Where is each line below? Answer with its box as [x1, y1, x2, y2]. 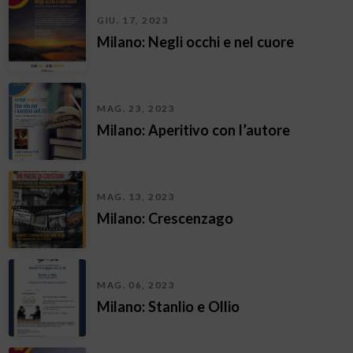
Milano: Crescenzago [97, 210, 234, 228]
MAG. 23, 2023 [97, 103, 176, 114]
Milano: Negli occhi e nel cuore [97, 33, 295, 51]
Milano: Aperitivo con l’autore [97, 121, 291, 139]
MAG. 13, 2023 [97, 191, 176, 203]
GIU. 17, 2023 [97, 15, 169, 26]
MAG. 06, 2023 [97, 280, 176, 291]
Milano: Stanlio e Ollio [97, 298, 240, 316]
